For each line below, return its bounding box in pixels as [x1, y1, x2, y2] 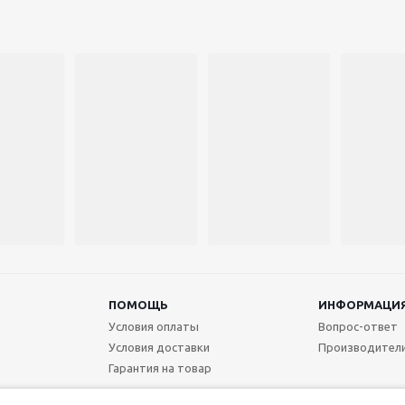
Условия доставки [108, 341, 210, 354]
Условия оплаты [108, 320, 199, 334]
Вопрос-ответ [317, 320, 398, 334]
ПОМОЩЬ [108, 298, 168, 312]
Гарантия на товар [108, 362, 212, 375]
